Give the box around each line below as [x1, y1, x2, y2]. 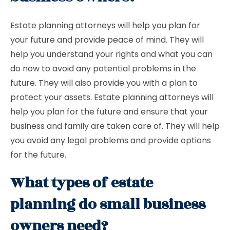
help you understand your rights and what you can [10, 48, 213, 60]
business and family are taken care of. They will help [10, 120, 220, 132]
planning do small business [10, 194, 205, 216]
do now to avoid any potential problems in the [10, 63, 196, 74]
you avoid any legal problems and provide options [10, 135, 211, 146]
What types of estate [10, 172, 153, 194]
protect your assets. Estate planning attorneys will [10, 91, 214, 103]
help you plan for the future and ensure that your [10, 106, 208, 118]
